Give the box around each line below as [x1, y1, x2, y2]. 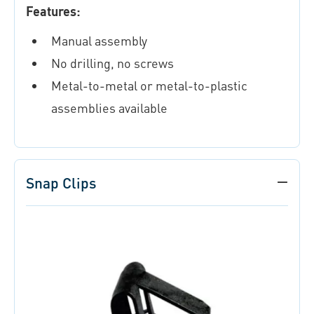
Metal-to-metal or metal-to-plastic [51, 76, 247, 93]
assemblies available [51, 99, 168, 116]
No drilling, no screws [51, 54, 174, 71]
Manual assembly [51, 32, 147, 48]
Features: [26, 2, 81, 19]
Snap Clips [26, 172, 96, 192]
